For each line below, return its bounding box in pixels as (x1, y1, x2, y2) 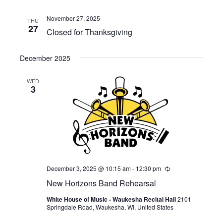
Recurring (169, 164, 197, 173)
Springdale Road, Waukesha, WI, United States (46, 202, 173, 211)
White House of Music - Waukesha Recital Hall (46, 194, 177, 204)
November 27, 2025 (46, 13, 100, 22)
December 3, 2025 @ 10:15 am (46, 164, 131, 172)
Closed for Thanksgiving (46, 26, 132, 38)
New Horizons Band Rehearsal (46, 177, 156, 189)
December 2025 (19, 53, 70, 63)
